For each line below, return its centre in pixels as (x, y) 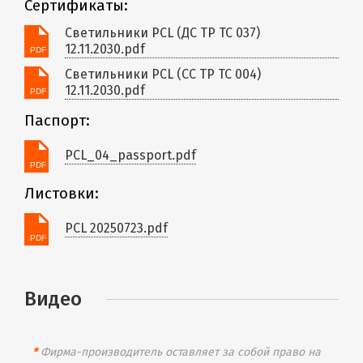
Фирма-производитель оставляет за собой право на (179, 352)
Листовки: (62, 193)
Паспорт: (57, 120)
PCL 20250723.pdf (116, 228)
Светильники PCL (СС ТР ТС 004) (163, 74)
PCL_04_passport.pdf (130, 155)
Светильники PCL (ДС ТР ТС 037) (162, 32)
